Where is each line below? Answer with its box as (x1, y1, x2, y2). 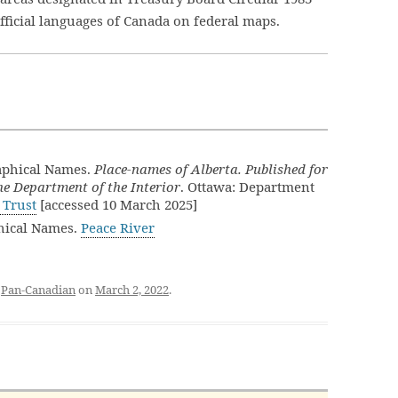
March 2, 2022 (95, 282, 169, 298)
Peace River (81, 219, 155, 236)
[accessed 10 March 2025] (36, 195, 197, 213)
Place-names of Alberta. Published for (94, 160, 328, 178)
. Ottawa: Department (180, 178, 314, 195)
